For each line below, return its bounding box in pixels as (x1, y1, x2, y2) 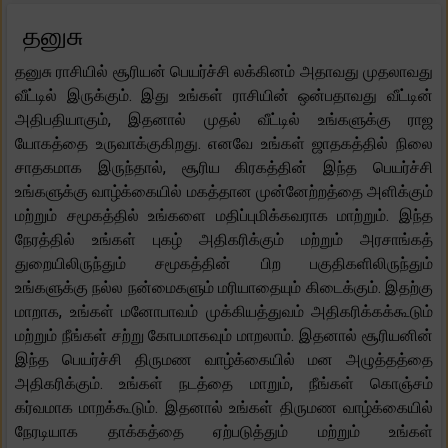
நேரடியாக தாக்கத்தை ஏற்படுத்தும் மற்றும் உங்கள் (15, 421, 433, 441)
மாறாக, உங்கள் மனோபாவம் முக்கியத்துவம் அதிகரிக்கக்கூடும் (15, 301, 433, 321)
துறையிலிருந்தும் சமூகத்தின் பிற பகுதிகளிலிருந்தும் (15, 253, 433, 273)
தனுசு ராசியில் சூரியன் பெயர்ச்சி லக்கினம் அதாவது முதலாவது (15, 61, 433, 81)
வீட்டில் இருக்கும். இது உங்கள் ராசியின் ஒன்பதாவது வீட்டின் (15, 85, 433, 105)
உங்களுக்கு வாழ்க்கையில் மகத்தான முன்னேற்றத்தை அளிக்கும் (15, 181, 433, 201)
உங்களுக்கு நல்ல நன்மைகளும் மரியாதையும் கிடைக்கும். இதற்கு (15, 277, 433, 297)
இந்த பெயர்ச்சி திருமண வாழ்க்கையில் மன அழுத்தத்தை (15, 349, 433, 369)
